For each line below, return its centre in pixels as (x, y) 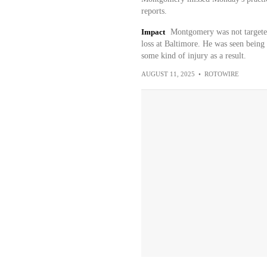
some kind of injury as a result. (193, 56)
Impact (153, 32)
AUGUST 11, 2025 (168, 74)
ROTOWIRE (221, 74)
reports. (154, 11)
